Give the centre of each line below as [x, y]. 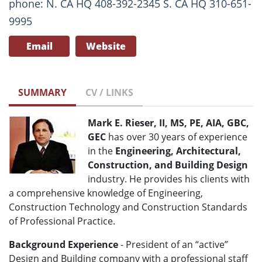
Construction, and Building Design [168, 165]
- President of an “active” [173, 245]
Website [106, 46]
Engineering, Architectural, [178, 151]
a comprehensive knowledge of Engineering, [106, 193]
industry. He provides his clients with [169, 179]
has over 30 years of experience [177, 137]
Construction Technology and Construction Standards [128, 207]
